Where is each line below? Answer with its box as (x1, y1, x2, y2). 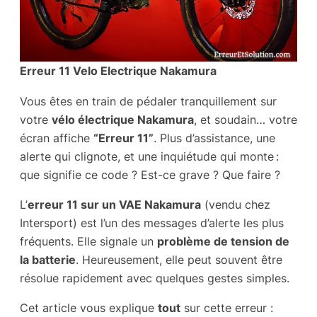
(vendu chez (201, 197, 270, 212)
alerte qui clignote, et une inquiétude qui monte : (20, 149, 279, 163)
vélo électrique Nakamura (52, 112, 194, 127)
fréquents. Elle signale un (20, 234, 157, 248)
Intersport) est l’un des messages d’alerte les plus (20, 215, 284, 230)
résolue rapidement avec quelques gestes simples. (20, 270, 289, 285)
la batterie (20, 252, 76, 267)
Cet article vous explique (20, 301, 158, 316)
